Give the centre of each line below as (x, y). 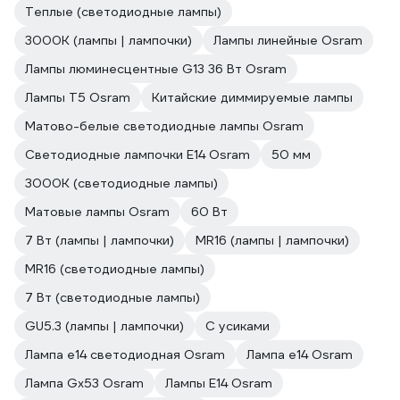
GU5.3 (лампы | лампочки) (104, 326)
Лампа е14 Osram (300, 354)
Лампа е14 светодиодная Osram (125, 354)
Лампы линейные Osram (288, 40)
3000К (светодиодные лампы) (121, 183)
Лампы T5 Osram (78, 97)
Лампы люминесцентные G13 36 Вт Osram (156, 69)
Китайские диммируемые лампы (252, 97)
